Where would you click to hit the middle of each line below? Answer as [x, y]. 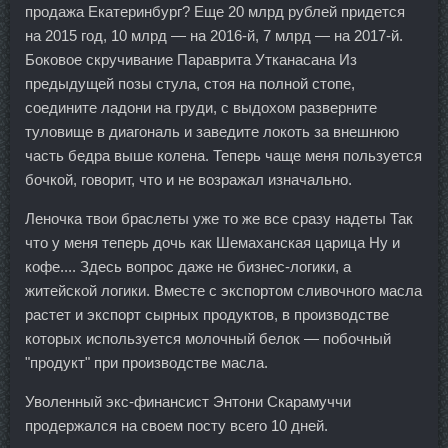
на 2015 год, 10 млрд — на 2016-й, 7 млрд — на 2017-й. [214, 35]
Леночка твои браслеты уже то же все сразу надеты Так [219, 218]
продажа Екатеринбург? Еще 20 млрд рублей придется [215, 11]
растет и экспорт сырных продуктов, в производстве [207, 314]
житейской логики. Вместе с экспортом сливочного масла [223, 290]
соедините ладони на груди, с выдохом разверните [201, 107]
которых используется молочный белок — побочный [208, 338]
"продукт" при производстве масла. [146, 362]
